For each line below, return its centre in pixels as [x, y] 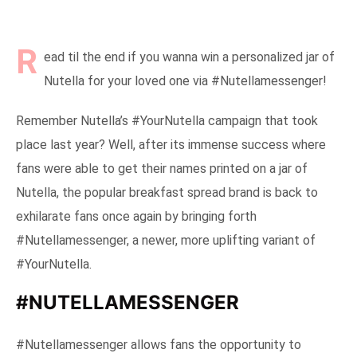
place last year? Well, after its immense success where [171, 144]
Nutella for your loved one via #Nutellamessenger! [185, 80]
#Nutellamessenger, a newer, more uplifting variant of [166, 240]
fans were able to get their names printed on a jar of [162, 168]
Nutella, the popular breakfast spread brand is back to [167, 192]
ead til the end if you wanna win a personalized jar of [189, 57]
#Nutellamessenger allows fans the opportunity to [159, 344]
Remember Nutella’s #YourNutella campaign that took [167, 120]
